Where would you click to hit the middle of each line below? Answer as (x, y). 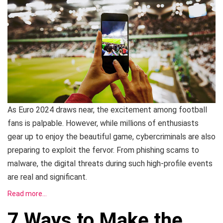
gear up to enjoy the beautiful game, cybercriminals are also (111, 137)
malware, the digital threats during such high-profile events (110, 164)
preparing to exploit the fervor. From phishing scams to (103, 150)
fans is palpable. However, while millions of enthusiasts (103, 123)
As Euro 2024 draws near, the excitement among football (107, 110)
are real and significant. (48, 177)
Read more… (27, 194)
